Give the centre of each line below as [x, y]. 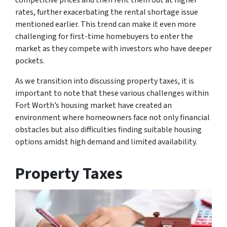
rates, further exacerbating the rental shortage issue [107, 12]
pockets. [30, 61]
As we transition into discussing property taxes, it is [105, 81]
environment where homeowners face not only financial [112, 117]
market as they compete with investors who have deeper [113, 48]
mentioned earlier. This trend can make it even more [106, 24]
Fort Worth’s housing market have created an [93, 105]
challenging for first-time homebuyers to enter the [104, 36]
